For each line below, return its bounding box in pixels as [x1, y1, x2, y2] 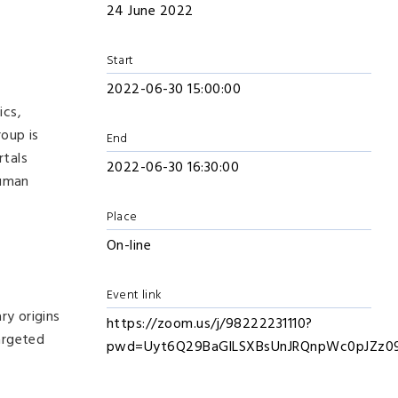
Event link [106, 285, 163, 306]
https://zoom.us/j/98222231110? [106, 313, 313, 336]
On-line [106, 235, 151, 258]
